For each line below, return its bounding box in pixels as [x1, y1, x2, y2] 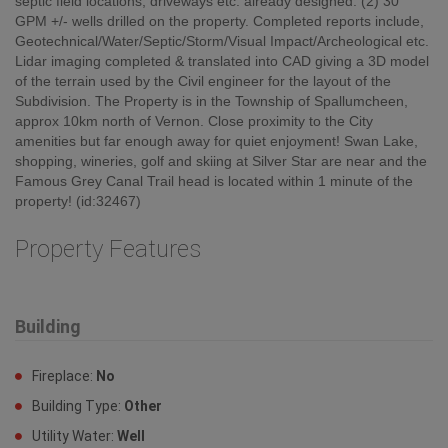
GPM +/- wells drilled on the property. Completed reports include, [15, 12, 424, 29]
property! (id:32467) [15, 192, 141, 209]
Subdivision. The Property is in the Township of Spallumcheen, [15, 92, 408, 109]
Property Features [15, 234, 201, 263]
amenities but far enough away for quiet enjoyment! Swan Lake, [15, 132, 418, 149]
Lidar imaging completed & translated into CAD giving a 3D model [15, 52, 429, 69]
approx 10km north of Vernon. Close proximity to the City [15, 112, 373, 129]
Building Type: [32, 397, 124, 414]
